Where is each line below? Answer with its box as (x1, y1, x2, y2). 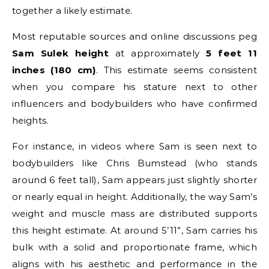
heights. (12, 115, 49, 127)
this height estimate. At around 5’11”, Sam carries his (12, 225, 257, 237)
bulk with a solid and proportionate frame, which (12, 241, 257, 253)
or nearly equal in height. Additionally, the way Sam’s (12, 191, 257, 203)
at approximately (108, 47, 207, 59)
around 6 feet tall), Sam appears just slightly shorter (12, 174, 257, 186)
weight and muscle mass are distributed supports (12, 208, 257, 220)
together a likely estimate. (12, 5, 133, 17)
